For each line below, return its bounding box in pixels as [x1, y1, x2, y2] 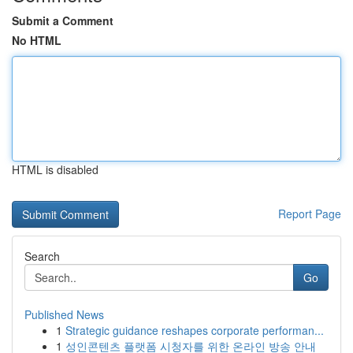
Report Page [278, 206, 341, 221]
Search [24, 248, 60, 264]
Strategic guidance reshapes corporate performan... [65, 322, 324, 338]
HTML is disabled [12, 162, 98, 177]
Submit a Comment [12, 13, 113, 28]
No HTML [12, 32, 61, 48]
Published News [24, 307, 104, 322]
